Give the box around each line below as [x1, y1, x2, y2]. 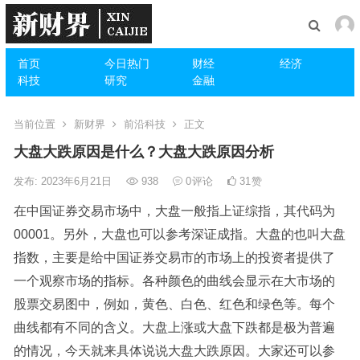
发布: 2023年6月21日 [13, 175, 115, 187]
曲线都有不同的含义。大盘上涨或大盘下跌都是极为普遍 [13, 321, 335, 334]
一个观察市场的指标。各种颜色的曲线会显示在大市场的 [13, 274, 335, 288]
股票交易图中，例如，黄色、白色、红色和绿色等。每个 [13, 297, 335, 311]
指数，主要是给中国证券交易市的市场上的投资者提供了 [13, 251, 335, 264]
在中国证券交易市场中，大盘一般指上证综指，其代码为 [13, 204, 335, 218]
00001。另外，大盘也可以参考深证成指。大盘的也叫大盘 [13, 227, 346, 241]
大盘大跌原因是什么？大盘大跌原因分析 [13, 144, 274, 160]
